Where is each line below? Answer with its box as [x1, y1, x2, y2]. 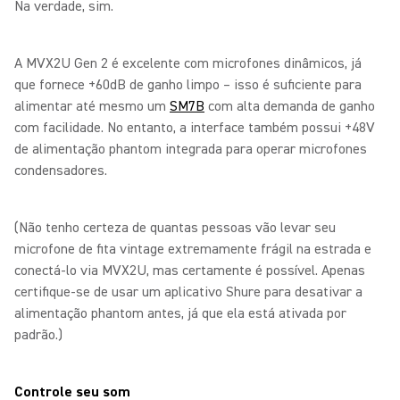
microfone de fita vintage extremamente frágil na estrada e [14, 240, 371, 258]
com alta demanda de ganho [204, 97, 375, 115]
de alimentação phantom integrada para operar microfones [14, 140, 367, 158]
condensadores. [14, 162, 107, 179]
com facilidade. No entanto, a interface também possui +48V [14, 119, 375, 137]
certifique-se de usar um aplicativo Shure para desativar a [14, 283, 362, 301]
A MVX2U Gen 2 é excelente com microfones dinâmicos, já [14, 54, 362, 72]
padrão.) [14, 326, 66, 344]
